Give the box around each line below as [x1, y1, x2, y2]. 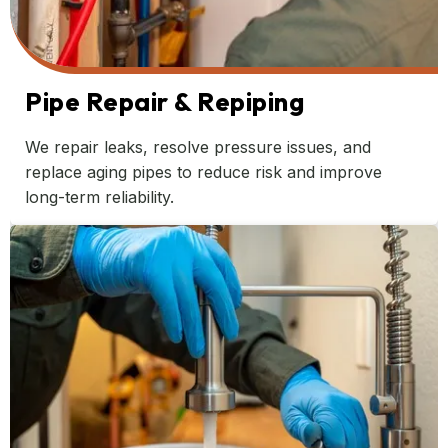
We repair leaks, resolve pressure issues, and [25, 137, 371, 158]
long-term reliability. [25, 187, 174, 208]
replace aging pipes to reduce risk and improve [25, 162, 382, 183]
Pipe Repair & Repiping [25, 85, 305, 119]
